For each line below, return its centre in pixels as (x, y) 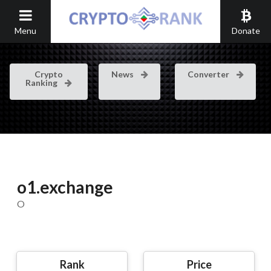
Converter (210, 74)
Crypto (48, 74)
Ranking (43, 83)
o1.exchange (65, 187)
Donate (246, 31)
